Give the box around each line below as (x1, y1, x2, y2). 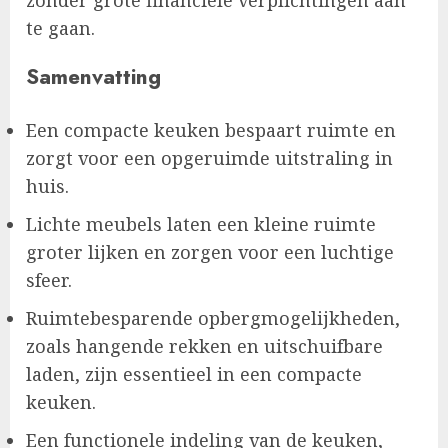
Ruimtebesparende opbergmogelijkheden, (26, 306, 400, 331)
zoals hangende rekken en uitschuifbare (26, 334, 383, 359)
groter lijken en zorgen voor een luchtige (26, 240, 394, 265)
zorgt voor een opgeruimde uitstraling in (26, 146, 393, 171)
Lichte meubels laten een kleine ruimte (26, 212, 376, 237)
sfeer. (26, 268, 72, 293)
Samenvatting (26, 61, 161, 93)
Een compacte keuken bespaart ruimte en (26, 118, 396, 143)
